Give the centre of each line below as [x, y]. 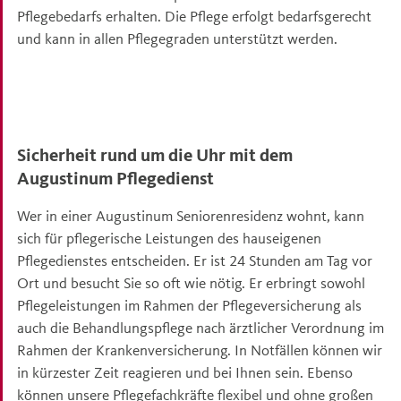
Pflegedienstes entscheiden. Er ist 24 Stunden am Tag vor [195, 260]
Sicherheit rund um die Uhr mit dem [155, 155]
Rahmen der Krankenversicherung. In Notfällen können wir [200, 350]
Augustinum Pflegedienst [115, 179]
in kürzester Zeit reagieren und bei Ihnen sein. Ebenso [185, 372]
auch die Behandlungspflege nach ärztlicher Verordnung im [200, 328]
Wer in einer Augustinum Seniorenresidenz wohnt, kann [191, 216]
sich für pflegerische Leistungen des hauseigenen [169, 238]
